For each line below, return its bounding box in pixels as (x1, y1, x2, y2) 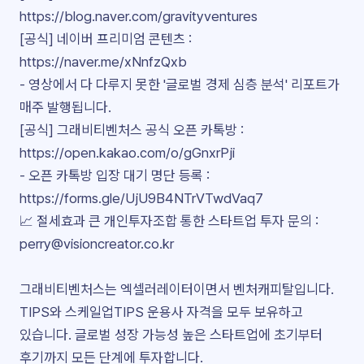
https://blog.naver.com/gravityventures (19, 8, 258, 24)
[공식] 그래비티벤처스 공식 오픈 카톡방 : (19, 122, 244, 138)
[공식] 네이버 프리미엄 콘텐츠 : (19, 31, 192, 47)
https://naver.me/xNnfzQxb (19, 54, 187, 70)
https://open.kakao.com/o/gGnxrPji (19, 145, 235, 161)
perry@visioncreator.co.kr (19, 236, 174, 252)
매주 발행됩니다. (19, 99, 111, 115)
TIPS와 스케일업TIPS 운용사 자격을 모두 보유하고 (19, 304, 303, 320)
